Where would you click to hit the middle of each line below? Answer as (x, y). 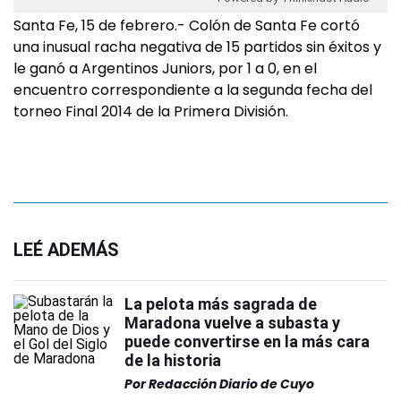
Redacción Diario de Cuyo (231, 384)
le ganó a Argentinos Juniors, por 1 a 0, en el (165, 68)
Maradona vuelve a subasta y (232, 323)
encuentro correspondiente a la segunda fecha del (193, 90)
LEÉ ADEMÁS (66, 250)
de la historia (173, 360)
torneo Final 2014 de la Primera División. (151, 111)
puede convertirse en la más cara (247, 341)
